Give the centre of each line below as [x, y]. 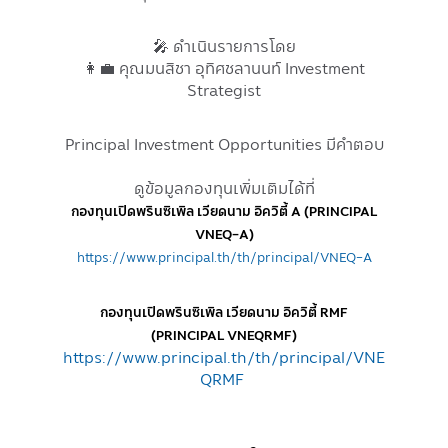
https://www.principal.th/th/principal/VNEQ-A [224, 257]
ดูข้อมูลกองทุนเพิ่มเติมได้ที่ [224, 188]
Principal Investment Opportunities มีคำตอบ [224, 144]
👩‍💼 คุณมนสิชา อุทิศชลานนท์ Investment [224, 68]
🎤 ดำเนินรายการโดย [224, 46]
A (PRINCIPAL [334, 211]
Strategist [224, 90]
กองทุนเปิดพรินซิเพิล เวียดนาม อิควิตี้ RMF [224, 312]
